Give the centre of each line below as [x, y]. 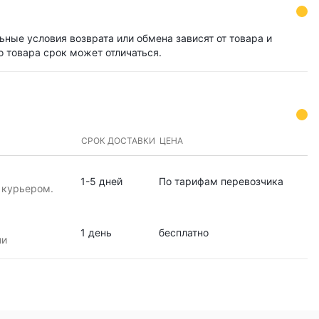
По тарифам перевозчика [221, 181]
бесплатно [183, 232]
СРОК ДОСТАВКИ [118, 141]
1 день [96, 232]
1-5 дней [101, 181]
